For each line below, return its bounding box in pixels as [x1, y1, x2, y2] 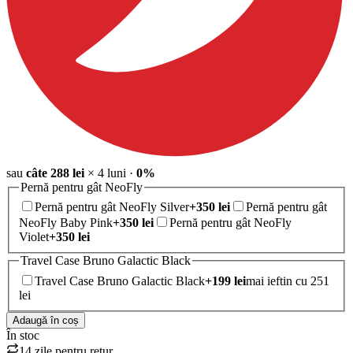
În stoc [6, 328, 39, 342]
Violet [19, 230, 49, 244]
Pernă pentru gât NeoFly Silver [35, 200, 189, 214]
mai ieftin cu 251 [246, 273, 329, 288]
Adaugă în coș [13, 314, 79, 326]
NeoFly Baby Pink [19, 216, 113, 230]
